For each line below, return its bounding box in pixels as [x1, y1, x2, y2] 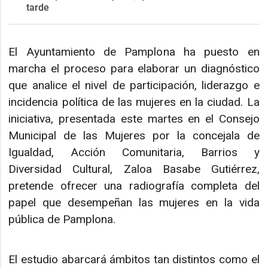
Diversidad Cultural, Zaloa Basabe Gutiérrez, [8, 162, 260, 176]
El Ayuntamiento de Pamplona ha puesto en [8, 45, 260, 59]
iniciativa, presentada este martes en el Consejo [8, 112, 260, 126]
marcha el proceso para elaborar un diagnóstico [8, 62, 260, 76]
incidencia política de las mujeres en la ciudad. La [8, 95, 260, 109]
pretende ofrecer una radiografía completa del [8, 179, 260, 193]
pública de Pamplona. [8, 212, 116, 227]
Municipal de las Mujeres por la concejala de [8, 129, 260, 143]
